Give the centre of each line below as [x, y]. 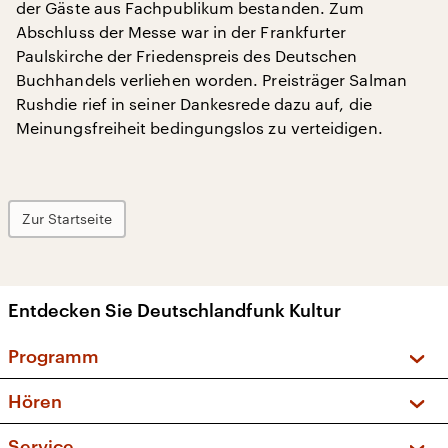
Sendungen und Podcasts [166, 425]
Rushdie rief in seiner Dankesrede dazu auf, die [194, 103]
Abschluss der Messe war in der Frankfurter [181, 31]
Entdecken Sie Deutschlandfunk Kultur [174, 310]
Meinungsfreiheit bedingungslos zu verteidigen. [199, 127]
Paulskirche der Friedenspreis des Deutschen [187, 55]
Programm [53, 356]
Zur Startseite [67, 218]
